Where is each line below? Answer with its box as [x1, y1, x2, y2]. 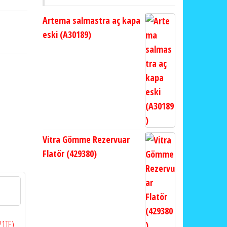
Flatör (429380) [42, 147, 97, 160]
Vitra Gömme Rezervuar [42, 133, 130, 145]
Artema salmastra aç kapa [42, 14, 140, 26]
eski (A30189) [42, 28, 91, 41]
